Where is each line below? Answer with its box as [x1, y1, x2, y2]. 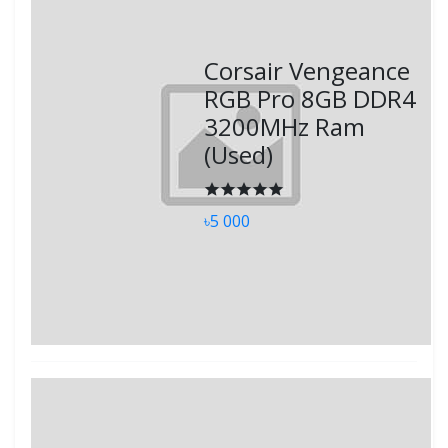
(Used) [204, 137, 274, 171]
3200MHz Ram [204, 109, 366, 143]
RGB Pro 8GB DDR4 [204, 81, 417, 115]
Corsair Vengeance [204, 53, 411, 87]
